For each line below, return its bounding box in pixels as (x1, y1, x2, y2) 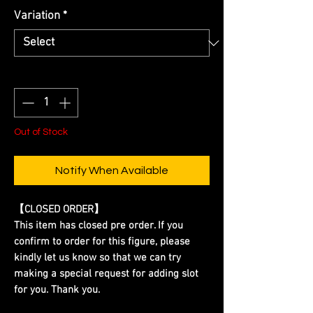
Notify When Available (55, 164, 168, 176)
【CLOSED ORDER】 (14, 203, 104, 216)
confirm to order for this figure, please (14, 235, 190, 248)
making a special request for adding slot (14, 267, 198, 280)
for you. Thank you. (14, 283, 100, 296)
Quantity (14, 68, 55, 82)
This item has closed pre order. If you (14, 219, 183, 232)
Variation (14, 9, 60, 24)
